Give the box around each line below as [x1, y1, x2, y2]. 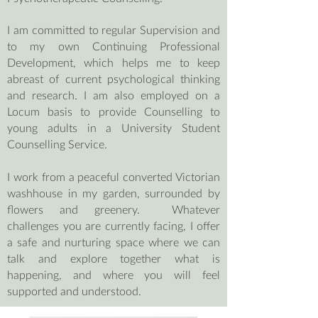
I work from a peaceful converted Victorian [7, 170, 220, 183]
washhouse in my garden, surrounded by [7, 186, 220, 199]
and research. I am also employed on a [7, 88, 220, 102]
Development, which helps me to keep [7, 55, 220, 69]
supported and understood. [7, 284, 147, 297]
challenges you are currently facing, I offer [7, 219, 220, 232]
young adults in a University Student [7, 121, 220, 134]
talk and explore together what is [7, 251, 220, 265]
